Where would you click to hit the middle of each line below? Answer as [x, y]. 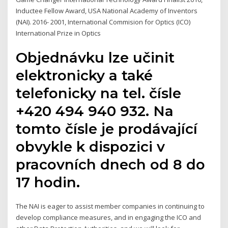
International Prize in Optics [59, 33]
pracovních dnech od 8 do [111, 165]
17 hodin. [48, 182]
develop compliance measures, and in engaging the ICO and [109, 218]
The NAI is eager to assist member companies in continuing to [110, 206]
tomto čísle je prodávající [107, 129]
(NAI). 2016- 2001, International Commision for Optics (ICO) [103, 22]
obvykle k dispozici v [91, 147]
